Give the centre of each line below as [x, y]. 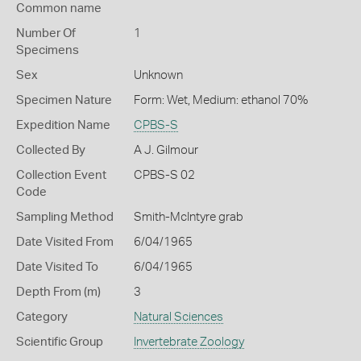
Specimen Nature [64, 100]
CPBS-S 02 [164, 175]
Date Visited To [57, 267]
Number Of [46, 33]
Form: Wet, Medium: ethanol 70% [220, 100]
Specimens [48, 50]
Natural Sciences [178, 317]
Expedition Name [63, 125]
